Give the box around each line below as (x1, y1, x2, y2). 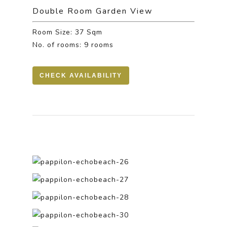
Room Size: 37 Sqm (32, 27, 103, 37)
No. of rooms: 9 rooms (32, 40, 114, 50)
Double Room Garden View (32, 6, 153, 17)
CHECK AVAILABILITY (40, 72, 123, 79)
